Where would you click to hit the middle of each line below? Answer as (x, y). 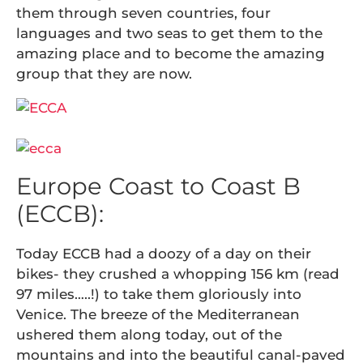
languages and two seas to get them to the (169, 33)
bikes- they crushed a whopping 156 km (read (178, 274)
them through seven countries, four (143, 13)
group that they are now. (104, 74)
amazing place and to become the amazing (171, 53)
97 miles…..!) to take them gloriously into (159, 294)
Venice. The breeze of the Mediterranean (158, 314)
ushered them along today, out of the (149, 335)
